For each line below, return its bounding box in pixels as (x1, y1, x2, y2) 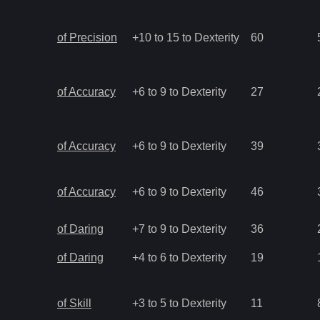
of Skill (57, 297, 91, 309)
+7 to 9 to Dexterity (132, 223, 226, 235)
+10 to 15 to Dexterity (132, 31, 239, 44)
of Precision (57, 31, 117, 44)
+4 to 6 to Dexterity (132, 251, 226, 264)
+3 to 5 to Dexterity (132, 297, 226, 309)
